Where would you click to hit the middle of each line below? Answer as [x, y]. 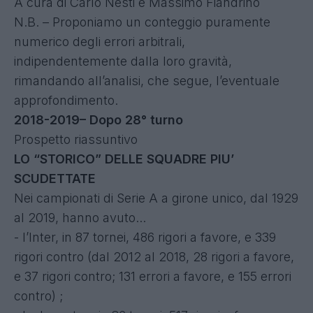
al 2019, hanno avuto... [80, 217]
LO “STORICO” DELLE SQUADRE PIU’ [124, 159]
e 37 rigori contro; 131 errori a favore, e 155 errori [153, 276]
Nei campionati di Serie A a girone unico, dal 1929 [156, 198]
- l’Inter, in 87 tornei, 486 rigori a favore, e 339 [145, 237]
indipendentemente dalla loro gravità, [123, 61]
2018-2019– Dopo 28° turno [99, 119]
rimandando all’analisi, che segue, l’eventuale [147, 80]
